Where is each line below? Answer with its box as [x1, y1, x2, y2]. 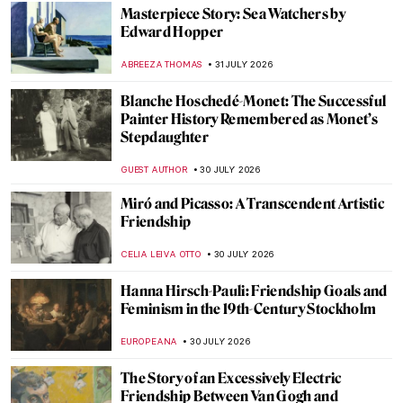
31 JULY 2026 [215, 58, 273, 70]
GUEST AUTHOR [121, 164, 188, 175]
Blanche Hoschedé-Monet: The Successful [121, 93, 387, 110]
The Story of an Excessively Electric [121, 370, 342, 387]
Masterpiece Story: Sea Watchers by [121, 5, 345, 22]
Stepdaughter [121, 129, 209, 146]
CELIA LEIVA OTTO [121, 248, 201, 260]
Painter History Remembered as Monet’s [121, 111, 378, 128]
